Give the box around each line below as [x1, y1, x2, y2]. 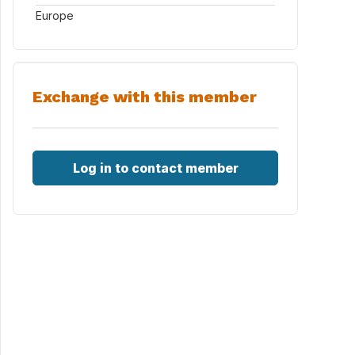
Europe [36, 9, 74, 22]
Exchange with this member [32, 87, 257, 106]
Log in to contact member [72, 160, 239, 176]
